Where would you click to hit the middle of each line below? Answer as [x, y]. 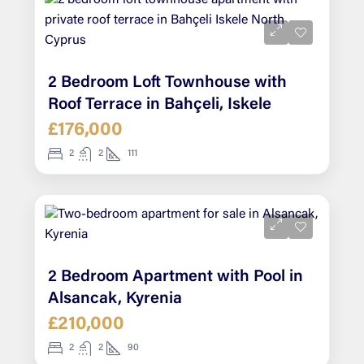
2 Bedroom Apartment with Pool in [175, 277]
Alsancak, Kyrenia [115, 299]
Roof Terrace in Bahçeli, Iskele [160, 105]
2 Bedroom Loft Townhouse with [167, 83]
